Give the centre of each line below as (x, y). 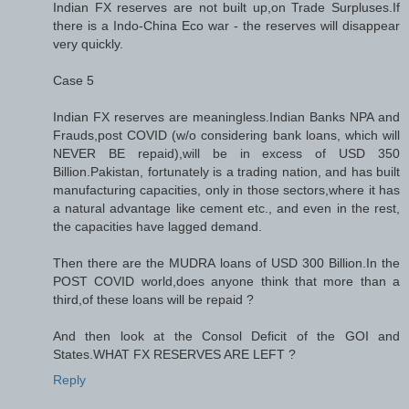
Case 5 (73, 81)
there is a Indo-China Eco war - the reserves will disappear (226, 26)
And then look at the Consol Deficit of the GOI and (226, 336)
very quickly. (88, 44)
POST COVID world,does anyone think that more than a (226, 282)
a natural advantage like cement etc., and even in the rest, (226, 209)
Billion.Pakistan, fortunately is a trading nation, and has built (226, 172)
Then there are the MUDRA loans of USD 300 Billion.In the (226, 263)
